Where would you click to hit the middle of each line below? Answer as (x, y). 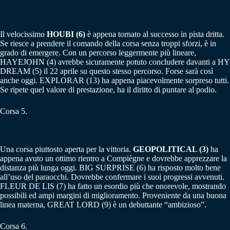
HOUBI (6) (66, 34)
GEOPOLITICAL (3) (171, 149)
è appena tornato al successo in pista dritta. (155, 34)
